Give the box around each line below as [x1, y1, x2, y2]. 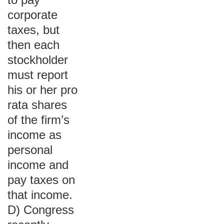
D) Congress [7, 203, 74, 216]
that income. [7, 188, 72, 201]
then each [7, 38, 59, 51]
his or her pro [7, 83, 77, 96]
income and [7, 158, 68, 171]
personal [7, 143, 52, 156]
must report [7, 68, 68, 81]
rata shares [7, 98, 67, 111]
